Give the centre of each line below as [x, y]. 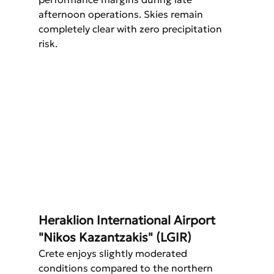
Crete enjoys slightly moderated [114, 254]
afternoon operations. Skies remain [122, 14]
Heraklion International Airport [128, 220]
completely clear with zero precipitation [131, 29]
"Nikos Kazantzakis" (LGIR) [115, 238]
